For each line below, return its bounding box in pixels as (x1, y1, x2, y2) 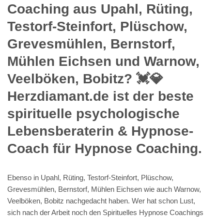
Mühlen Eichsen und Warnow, (7, 53, 200, 69)
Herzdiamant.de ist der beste (7, 88, 194, 104)
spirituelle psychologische (7, 106, 180, 121)
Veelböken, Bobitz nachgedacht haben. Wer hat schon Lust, (7, 196, 195, 205)
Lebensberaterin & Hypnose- (7, 123, 193, 139)
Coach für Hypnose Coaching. (7, 140, 202, 156)
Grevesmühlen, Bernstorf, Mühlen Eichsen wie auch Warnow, (7, 185, 201, 193)
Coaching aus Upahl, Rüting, (7, 1, 193, 16)
